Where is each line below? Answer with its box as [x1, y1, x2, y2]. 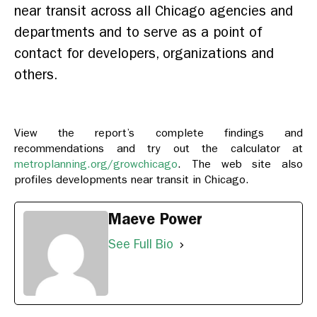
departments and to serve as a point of [14, 24, 262, 41]
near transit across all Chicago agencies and [14, 3, 293, 20]
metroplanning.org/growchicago [14, 157, 178, 171]
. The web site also [178, 157, 303, 171]
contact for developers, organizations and [14, 45, 274, 62]
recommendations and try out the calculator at [14, 142, 303, 156]
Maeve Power [108, 209, 202, 229]
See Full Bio [108, 237, 173, 253]
